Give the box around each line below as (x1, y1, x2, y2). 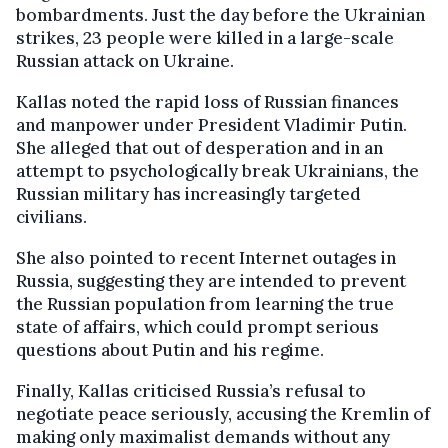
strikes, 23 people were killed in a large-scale (16, 26, 394, 49)
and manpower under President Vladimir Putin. (16, 113, 407, 136)
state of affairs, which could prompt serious (16, 315, 379, 338)
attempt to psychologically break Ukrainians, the (16, 159, 419, 182)
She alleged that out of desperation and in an (16, 136, 383, 159)
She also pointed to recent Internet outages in (16, 246, 396, 269)
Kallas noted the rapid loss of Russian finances (16, 90, 399, 113)
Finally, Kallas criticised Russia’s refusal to (16, 379, 366, 402)
